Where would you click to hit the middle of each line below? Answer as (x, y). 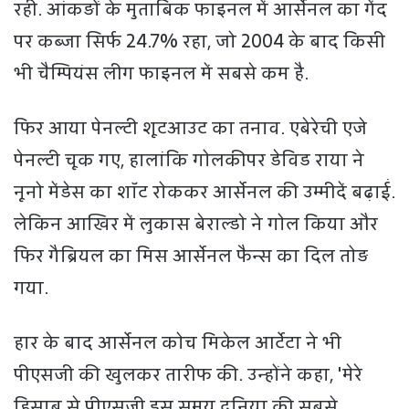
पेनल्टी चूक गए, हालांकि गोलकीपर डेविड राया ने (189, 160)
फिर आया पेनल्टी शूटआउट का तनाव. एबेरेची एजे (190, 128)
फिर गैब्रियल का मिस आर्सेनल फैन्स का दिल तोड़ (191, 256)
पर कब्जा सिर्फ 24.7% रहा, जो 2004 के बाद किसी (199, 42)
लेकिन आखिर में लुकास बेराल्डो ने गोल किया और (196, 224)
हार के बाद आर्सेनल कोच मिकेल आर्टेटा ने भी (178, 343)
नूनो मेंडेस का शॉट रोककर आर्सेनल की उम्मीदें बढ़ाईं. (204, 192)
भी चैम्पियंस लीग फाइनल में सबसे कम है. (161, 73)
